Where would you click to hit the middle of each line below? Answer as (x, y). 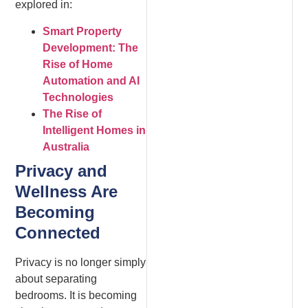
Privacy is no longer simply (81, 262)
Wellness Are (67, 191)
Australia (66, 146)
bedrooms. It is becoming (76, 295)
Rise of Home (78, 64)
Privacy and (62, 170)
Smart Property (82, 31)
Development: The (91, 47)
